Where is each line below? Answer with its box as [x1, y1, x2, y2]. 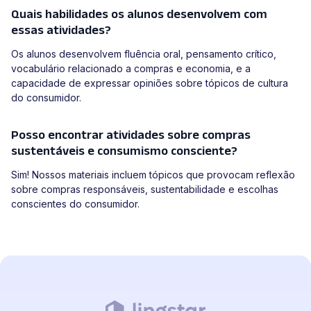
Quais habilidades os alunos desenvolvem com [11, 7, 267, 22]
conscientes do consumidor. [11, 198, 140, 210]
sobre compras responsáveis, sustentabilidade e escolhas [11, 183, 278, 196]
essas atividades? [11, 23, 111, 37]
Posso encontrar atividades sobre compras [11, 128, 251, 142]
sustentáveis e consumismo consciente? [11, 144, 237, 158]
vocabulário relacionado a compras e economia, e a [11, 62, 251, 75]
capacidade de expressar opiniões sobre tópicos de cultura [11, 77, 288, 90]
